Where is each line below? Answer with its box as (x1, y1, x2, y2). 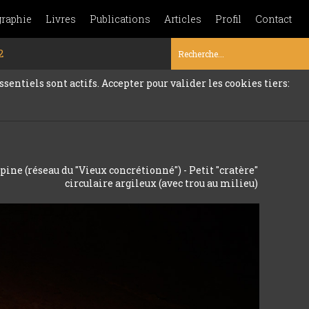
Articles (164, 12, 201, 26)
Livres (46, 12, 76, 26)
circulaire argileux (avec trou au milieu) (64, 177, 258, 190)
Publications (90, 12, 150, 26)
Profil (215, 12, 241, 26)
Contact (255, 12, 292, 26)
